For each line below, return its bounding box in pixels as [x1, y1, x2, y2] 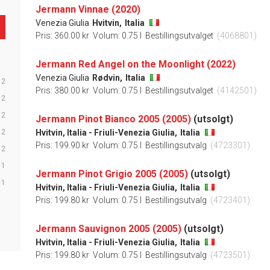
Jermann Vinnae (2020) [36, 3, 140, 15]
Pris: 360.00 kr [36, 30, 89, 40]
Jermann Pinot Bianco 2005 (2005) [36, 113, 191, 125]
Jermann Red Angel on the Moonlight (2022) [36, 58, 236, 70]
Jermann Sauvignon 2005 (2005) [36, 222, 181, 234]
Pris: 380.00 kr [36, 85, 89, 95]
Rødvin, [92, 72, 122, 83]
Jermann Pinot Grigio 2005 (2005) [36, 168, 188, 180]
